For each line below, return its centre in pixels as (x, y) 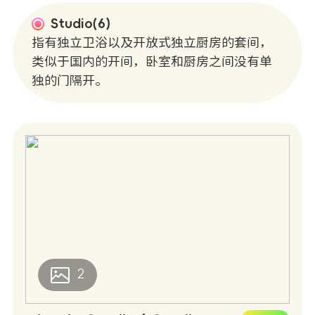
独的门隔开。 (70, 81)
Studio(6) (81, 24)
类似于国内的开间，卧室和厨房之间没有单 (152, 62)
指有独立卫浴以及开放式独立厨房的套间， (152, 43)
